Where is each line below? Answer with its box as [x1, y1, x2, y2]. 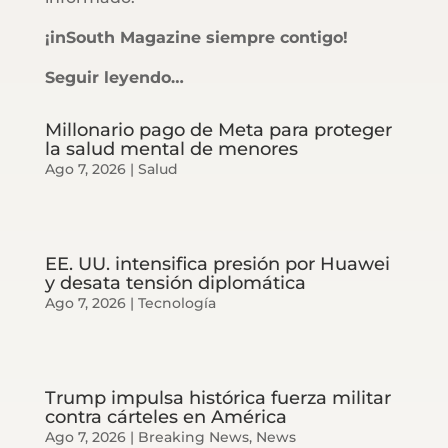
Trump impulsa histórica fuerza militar [44, 386, 391, 409]
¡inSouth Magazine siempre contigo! [44, 27, 348, 47]
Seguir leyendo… [44, 67, 184, 87]
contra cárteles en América [44, 405, 287, 428]
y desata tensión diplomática [44, 271, 306, 294]
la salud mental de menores [44, 137, 298, 160]
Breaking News [137, 427, 249, 446]
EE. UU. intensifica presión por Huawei [44, 252, 390, 275]
